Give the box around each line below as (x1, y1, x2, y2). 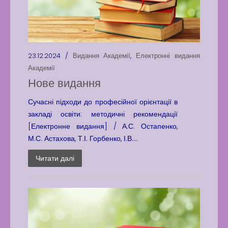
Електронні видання (136, 51, 201, 61)
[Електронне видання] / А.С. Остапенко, (28, 121, 178, 131)
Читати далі (36, 153, 74, 163)
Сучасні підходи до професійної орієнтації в (28, 97, 178, 107)
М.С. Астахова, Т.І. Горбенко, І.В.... (28, 133, 138, 144)
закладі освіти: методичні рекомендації (28, 109, 178, 119)
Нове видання (28, 75, 101, 91)
